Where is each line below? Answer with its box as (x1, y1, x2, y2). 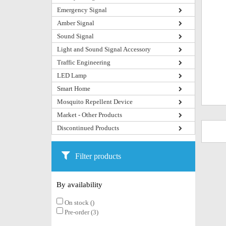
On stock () (63, 199, 94, 206)
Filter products (75, 152, 121, 160)
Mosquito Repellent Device (57, 98, 133, 105)
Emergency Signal (57, 6, 107, 14)
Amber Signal (57, 19, 94, 27)
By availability (56, 181, 102, 189)
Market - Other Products (57, 111, 122, 119)
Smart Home (57, 85, 90, 92)
